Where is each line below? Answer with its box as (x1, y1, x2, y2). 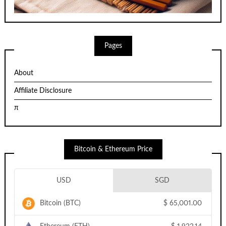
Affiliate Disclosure (14, 87, 72, 94)
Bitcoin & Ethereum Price (74, 146, 152, 153)
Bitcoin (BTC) (40, 200, 81, 207)
